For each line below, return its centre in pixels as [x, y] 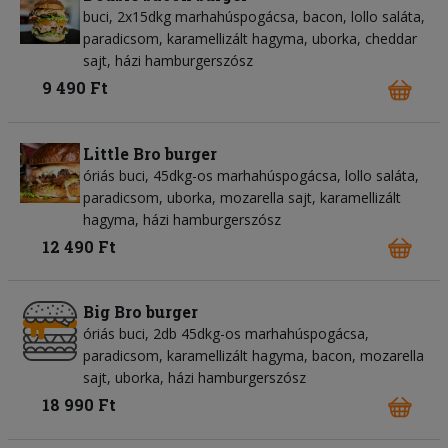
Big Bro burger [140, 312]
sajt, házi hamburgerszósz [168, 61]
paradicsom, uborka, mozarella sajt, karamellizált [242, 197]
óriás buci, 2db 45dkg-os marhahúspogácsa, [226, 334]
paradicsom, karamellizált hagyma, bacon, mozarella [253, 356]
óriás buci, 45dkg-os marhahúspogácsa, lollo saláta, [251, 175]
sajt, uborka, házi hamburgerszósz [194, 378]
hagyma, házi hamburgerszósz [182, 219]
